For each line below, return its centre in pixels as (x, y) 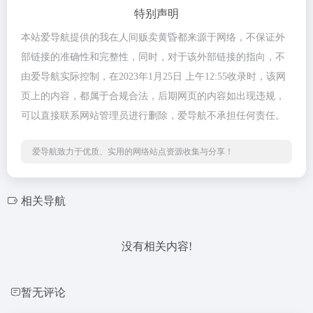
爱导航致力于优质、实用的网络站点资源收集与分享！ (133, 152)
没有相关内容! (156, 246)
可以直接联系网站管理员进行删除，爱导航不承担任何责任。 (153, 116)
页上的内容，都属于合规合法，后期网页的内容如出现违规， (153, 96)
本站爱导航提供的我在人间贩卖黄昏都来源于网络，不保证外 (153, 37)
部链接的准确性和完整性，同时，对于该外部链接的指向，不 (153, 57)
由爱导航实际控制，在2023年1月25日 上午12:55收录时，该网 (153, 77)
